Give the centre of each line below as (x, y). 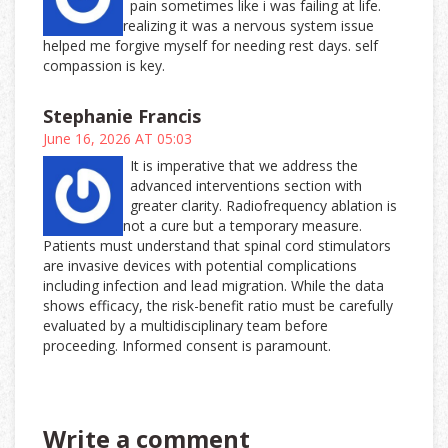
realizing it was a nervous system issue (248, 26)
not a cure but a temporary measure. (242, 226)
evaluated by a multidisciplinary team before (185, 326)
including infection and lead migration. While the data (213, 286)
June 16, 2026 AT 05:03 (117, 139)
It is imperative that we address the (244, 166)
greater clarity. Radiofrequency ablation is (264, 206)
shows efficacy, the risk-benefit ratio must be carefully (218, 306)
